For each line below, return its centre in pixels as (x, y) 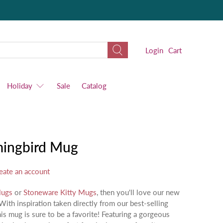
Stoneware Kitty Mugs (60, 192)
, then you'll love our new (138, 192)
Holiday (20, 85)
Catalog (94, 85)
